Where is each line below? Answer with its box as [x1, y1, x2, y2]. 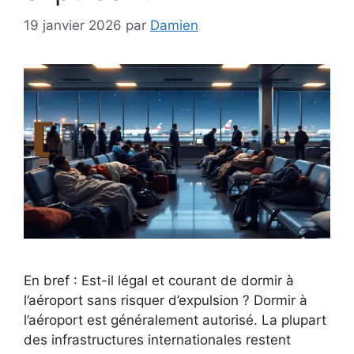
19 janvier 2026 [24, 17, 122, 33]
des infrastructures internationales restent [24, 332, 291, 348]
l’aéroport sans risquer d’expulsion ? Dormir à [24, 292, 307, 309]
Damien [150, 17, 198, 33]
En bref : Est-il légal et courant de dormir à [24, 273, 294, 289]
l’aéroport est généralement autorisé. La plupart [24, 312, 326, 329]
